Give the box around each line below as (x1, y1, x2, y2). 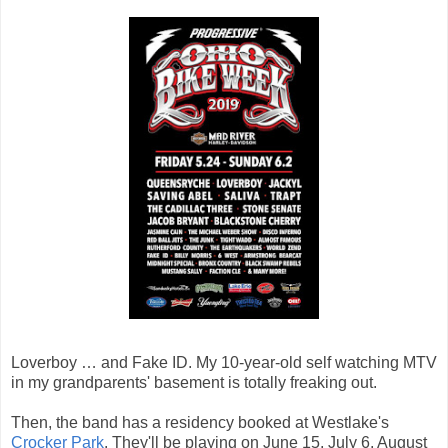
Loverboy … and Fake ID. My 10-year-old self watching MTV (11, 353, 437, 371)
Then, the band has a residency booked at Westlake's (11, 413, 389, 431)
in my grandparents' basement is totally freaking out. (11, 373, 377, 391)
